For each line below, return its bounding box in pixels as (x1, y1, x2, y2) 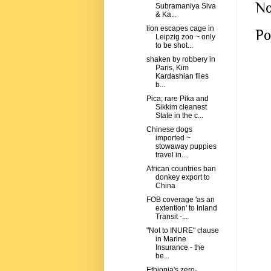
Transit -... (155, 212, 188, 221)
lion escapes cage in (146, 24, 214, 33)
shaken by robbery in (146, 55, 215, 64)
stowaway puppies (155, 142, 217, 151)
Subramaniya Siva (155, 2, 216, 11)
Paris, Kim (155, 64, 189, 73)
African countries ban (146, 165, 216, 174)
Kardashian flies (155, 72, 209, 81)
